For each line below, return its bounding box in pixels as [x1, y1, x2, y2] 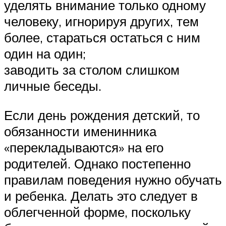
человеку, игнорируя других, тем [4, 13, 199, 30]
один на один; [4, 45, 86, 62]
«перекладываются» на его [4, 139, 163, 155]
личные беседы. [4, 78, 101, 94]
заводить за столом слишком [4, 62, 180, 78]
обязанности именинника [4, 123, 156, 139]
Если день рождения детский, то [4, 106, 200, 123]
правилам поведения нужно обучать [4, 171, 222, 188]
